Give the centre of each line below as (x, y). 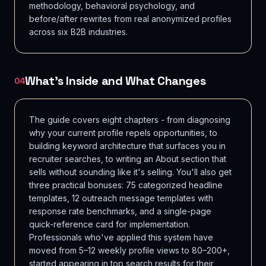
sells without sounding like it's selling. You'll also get (130, 172)
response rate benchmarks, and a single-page (120, 211)
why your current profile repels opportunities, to (123, 133)
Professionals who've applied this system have (121, 237)
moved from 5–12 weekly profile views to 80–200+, (129, 250)
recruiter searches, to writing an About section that (128, 159)
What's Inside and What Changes (115, 81)
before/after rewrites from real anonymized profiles (130, 19)
